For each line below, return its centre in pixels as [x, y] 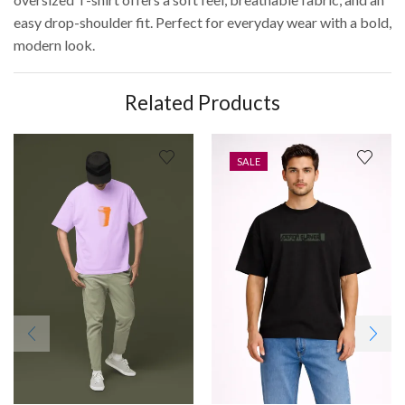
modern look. [54, 45]
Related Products [202, 103]
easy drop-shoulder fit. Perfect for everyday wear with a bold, [202, 23]
